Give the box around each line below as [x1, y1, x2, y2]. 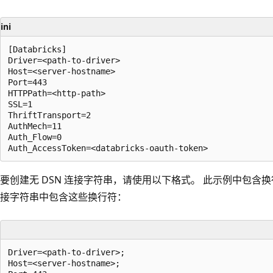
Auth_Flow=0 [8, 132, 62, 142]
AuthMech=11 [8, 121, 62, 131]
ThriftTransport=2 [8, 110, 91, 120]
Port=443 [8, 77, 47, 87]
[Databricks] [8, 44, 66, 54]
